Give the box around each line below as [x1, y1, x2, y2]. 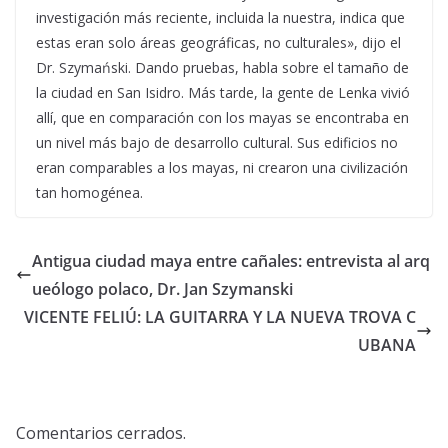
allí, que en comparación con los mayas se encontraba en [36, 108, 409, 127]
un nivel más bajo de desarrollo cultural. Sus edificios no [36, 133, 398, 152]
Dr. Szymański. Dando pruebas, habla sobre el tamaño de [36, 58, 409, 77]
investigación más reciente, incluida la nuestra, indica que [36, 8, 405, 27]
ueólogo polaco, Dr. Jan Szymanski [32, 278, 293, 300]
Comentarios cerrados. [16, 422, 186, 444]
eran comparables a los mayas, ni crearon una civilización [36, 158, 408, 177]
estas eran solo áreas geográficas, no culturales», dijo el [36, 33, 401, 52]
